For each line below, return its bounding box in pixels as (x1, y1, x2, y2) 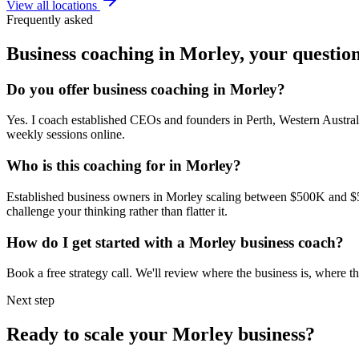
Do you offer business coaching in (6, 80, 230, 98)
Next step (6, 293, 54, 308)
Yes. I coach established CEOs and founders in (6, 113, 246, 127)
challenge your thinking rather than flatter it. (6, 204, 228, 218)
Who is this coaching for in (6, 157, 186, 175)
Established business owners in (6, 189, 166, 204)
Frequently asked (6, 12, 93, 26)
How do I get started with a (6, 233, 189, 251)
